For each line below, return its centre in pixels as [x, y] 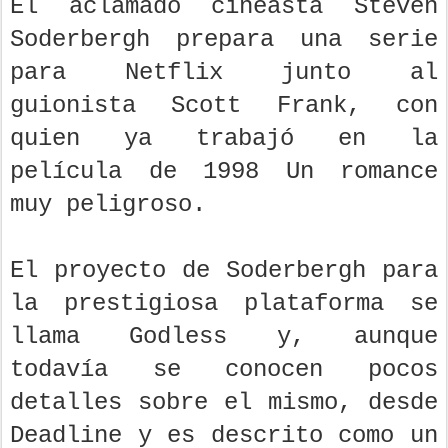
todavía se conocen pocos [224, 369]
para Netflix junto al [224, 72]
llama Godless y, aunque [224, 336]
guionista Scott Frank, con [224, 105]
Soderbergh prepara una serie [224, 39]
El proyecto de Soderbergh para [224, 270]
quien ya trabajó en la [224, 138]
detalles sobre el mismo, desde [224, 402]
